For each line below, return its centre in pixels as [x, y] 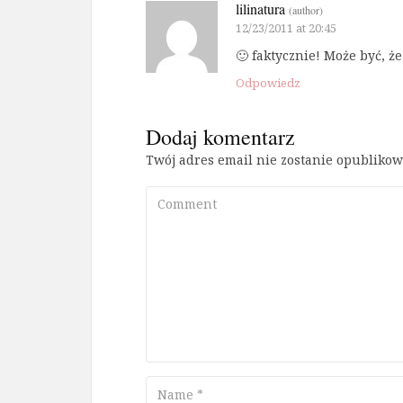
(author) [306, 10]
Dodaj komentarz [220, 137]
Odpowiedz [268, 83]
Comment [163, 197]
